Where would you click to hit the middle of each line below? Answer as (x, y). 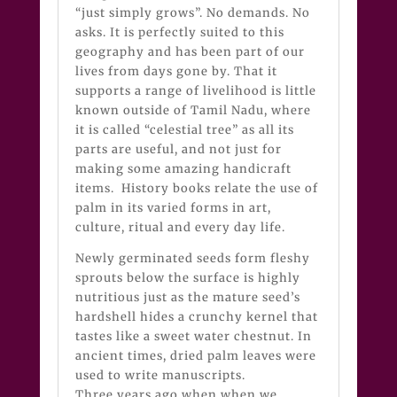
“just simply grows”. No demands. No (192, 13)
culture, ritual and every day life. (180, 228)
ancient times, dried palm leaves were (195, 356)
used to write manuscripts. (167, 376)
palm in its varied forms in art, (173, 208)
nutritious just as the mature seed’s (187, 298)
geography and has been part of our (190, 52)
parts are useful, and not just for (178, 150)
